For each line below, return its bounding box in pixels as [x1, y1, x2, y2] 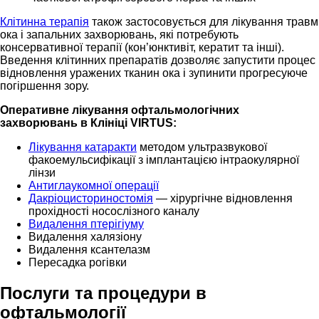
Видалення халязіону [28, 230, 142, 243]
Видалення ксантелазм [28, 243, 150, 256]
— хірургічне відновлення [153, 192, 293, 204]
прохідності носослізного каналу [28, 204, 199, 217]
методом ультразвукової [137, 140, 267, 153]
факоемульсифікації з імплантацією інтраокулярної [28, 153, 299, 166]
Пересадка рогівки [28, 256, 127, 268]
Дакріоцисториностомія [28, 192, 153, 204]
